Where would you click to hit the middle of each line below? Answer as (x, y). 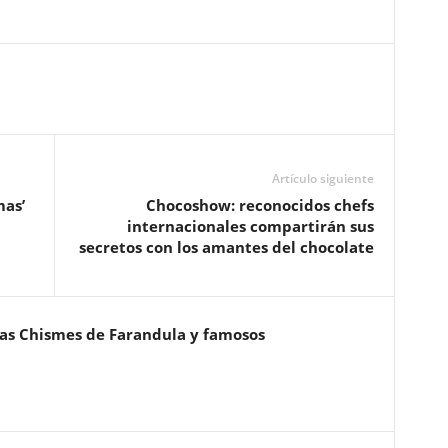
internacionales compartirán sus (250, 226)
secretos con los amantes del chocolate (226, 247)
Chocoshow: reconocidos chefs (259, 205)
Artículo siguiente (322, 179)
